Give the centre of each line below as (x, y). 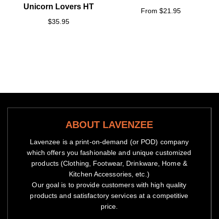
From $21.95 (161, 11)
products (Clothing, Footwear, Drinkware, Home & (109, 164)
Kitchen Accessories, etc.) (109, 174)
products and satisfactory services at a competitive (109, 196)
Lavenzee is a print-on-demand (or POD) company (109, 142)
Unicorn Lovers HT (58, 7)
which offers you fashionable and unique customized (109, 153)
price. (109, 207)
